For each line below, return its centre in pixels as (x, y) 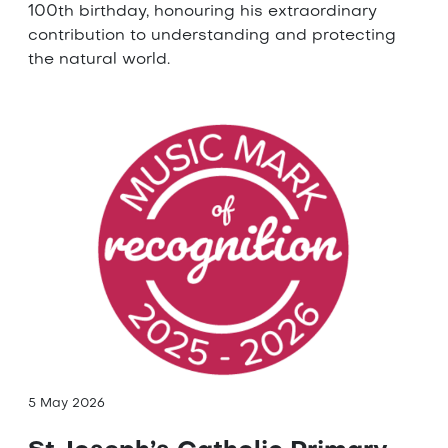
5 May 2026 (66, 404)
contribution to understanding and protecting (212, 36)
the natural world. (99, 60)
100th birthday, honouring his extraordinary (202, 12)
